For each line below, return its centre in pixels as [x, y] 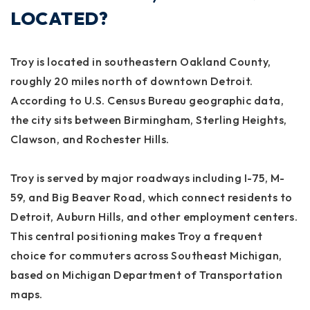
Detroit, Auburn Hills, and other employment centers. [154, 217]
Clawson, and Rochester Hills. [90, 139]
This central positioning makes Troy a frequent [136, 236]
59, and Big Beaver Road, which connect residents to [152, 198]
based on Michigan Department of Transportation [146, 275]
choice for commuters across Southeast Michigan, [146, 256]
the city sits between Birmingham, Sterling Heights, [149, 120]
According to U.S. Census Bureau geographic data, [147, 101]
